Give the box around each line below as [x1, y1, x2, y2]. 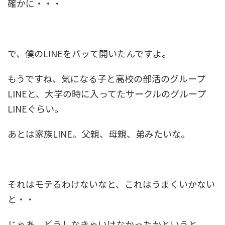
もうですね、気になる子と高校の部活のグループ [8, 72, 205, 85]
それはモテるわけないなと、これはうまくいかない [8, 177, 215, 191]
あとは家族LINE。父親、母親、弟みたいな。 [8, 127, 190, 141]
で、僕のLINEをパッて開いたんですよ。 [8, 47, 171, 60]
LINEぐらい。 [8, 102, 63, 116]
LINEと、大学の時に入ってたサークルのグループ [8, 87, 206, 100]
